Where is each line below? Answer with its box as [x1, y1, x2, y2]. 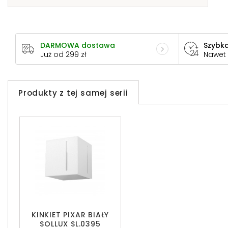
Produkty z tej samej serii [18, 88, 128, 99]
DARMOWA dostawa [40, 40, 115, 51]
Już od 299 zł [40, 49, 86, 60]
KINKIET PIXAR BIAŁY [31, 210, 109, 220]
